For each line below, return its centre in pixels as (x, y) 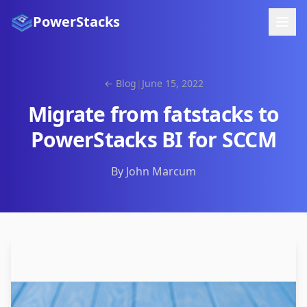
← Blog (120, 83)
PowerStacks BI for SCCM (153, 139)
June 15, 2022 (172, 83)
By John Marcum (153, 171)
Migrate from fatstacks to (153, 114)
